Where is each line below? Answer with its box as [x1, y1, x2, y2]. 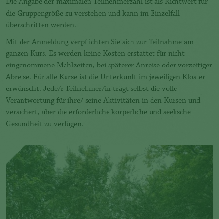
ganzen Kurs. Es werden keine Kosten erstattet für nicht [6, 50, 185, 58]
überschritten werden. [6, 22, 76, 30]
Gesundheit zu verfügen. [6, 120, 84, 129]
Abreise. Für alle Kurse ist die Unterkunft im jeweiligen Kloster [6, 73, 205, 82]
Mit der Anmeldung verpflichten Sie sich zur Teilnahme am [6, 38, 194, 46]
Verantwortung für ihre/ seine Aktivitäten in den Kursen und [6, 97, 200, 105]
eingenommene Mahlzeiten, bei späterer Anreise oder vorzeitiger [6, 62, 212, 70]
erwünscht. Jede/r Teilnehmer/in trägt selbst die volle [6, 85, 177, 93]
